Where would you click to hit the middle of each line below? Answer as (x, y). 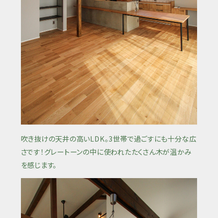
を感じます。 (39, 164)
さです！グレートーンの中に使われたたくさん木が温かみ (106, 151)
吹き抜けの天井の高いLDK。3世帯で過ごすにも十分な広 (109, 138)
